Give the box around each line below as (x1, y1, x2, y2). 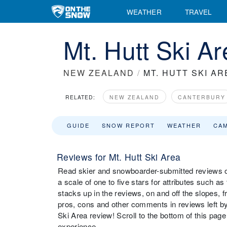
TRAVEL (184, 6, 212, 17)
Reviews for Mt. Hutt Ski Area (57, 150, 181, 163)
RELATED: (65, 93, 95, 101)
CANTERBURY (178, 93, 225, 101)
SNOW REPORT (102, 121, 155, 129)
